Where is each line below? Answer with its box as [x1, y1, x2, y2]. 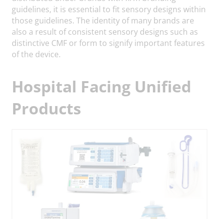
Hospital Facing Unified [12, 75, 191, 97]
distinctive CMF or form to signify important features [12, 37, 205, 49]
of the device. [12, 48, 61, 60]
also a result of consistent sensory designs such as [12, 26, 198, 38]
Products [12, 97, 81, 119]
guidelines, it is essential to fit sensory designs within [12, 3, 206, 15]
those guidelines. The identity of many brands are [12, 15, 194, 26]
